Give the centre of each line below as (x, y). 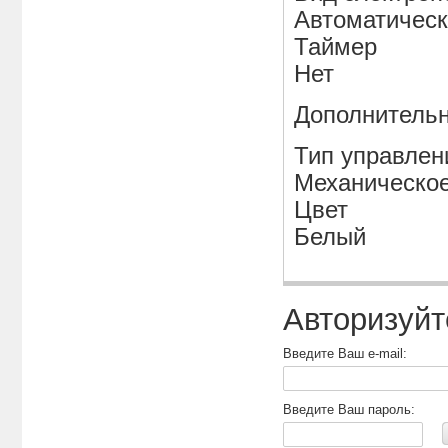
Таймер (335, 47)
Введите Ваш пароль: (349, 410)
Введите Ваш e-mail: (345, 354)
